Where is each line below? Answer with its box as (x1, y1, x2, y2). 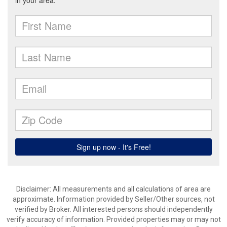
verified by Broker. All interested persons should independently (14, 205, 213, 213)
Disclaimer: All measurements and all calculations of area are (16, 185, 211, 193)
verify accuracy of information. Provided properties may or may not (6, 215, 221, 223)
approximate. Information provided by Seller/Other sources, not (12, 195, 215, 203)
